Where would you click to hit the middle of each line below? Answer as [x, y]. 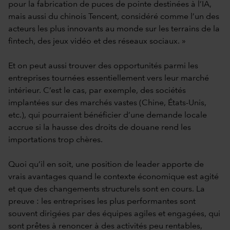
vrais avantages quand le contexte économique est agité [113, 177]
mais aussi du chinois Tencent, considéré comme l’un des [114, 17]
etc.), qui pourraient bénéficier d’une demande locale [108, 115]
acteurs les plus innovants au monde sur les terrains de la [114, 29]
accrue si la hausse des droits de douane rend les [100, 128]
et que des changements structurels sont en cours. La [107, 189]
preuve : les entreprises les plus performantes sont [102, 202]
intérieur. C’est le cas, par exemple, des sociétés [97, 91]
